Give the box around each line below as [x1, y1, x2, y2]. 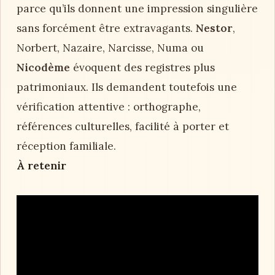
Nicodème [17, 61, 70, 75]
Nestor [196, 21, 233, 36]
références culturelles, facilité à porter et [17, 120, 229, 134]
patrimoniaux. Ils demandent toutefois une [17, 80, 237, 95]
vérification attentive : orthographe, [17, 100, 201, 114]
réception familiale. [17, 139, 116, 153]
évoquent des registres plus [70, 61, 215, 75]
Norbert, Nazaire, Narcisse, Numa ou [17, 41, 204, 55]
